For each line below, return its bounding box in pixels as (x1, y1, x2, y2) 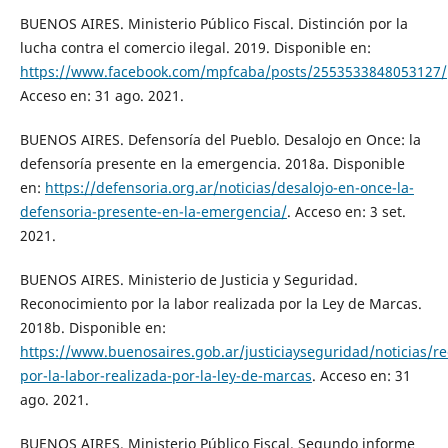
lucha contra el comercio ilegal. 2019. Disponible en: (19, 37, 371, 57)
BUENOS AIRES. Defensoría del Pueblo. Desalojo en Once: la (19, 129, 421, 149)
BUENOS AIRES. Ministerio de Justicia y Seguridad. (19, 269, 358, 289)
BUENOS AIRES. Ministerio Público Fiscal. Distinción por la (19, 13, 408, 33)
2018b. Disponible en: (19, 317, 166, 337)
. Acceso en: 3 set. (286, 201, 406, 221)
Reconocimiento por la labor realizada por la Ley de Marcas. (19, 293, 422, 313)
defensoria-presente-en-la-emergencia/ (19, 201, 287, 221)
